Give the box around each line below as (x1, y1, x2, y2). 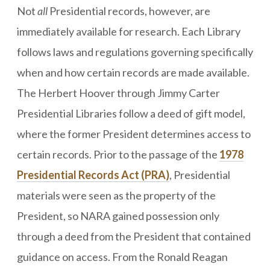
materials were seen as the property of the (17, 188, 216, 202)
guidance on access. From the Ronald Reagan (17, 250, 228, 263)
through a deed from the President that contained (17, 229, 251, 243)
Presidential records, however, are (48, 4, 210, 17)
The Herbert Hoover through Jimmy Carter (17, 86, 220, 99)
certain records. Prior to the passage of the (17, 147, 219, 161)
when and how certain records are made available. (17, 65, 250, 79)
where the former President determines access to (17, 127, 251, 140)
